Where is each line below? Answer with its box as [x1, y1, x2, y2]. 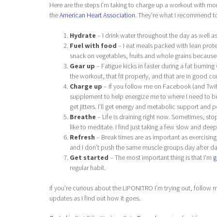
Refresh [70, 133, 96, 142]
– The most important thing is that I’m [108, 153, 213, 162]
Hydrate [70, 31, 97, 40]
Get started [70, 153, 108, 162]
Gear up [70, 62, 96, 71]
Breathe [70, 112, 97, 122]
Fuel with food [70, 41, 117, 50]
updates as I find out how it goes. [49, 194, 140, 203]
